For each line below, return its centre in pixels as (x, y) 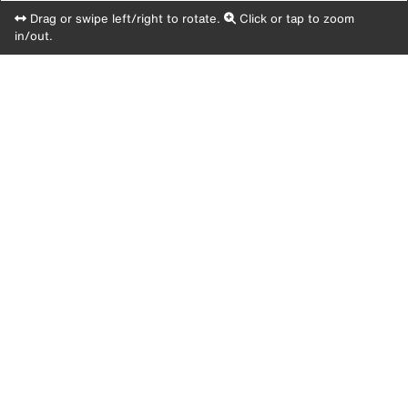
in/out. (34, 36)
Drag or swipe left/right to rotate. (123, 19)
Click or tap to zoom (295, 19)
